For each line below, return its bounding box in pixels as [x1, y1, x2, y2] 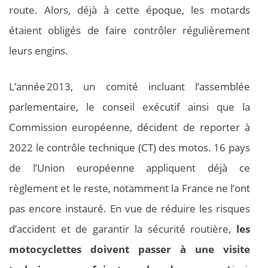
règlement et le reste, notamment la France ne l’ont [9, 181, 250, 195]
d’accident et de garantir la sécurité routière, [9, 221, 236, 236]
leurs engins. [9, 44, 68, 58]
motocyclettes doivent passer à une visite [9, 242, 250, 256]
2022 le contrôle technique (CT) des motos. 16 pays [9, 140, 250, 154]
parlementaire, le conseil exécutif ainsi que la [9, 99, 250, 114]
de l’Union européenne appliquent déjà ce [9, 160, 250, 175]
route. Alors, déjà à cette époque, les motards [9, 3, 250, 17]
